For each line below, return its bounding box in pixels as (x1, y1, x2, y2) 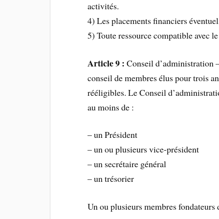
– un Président (88, 129, 138, 141)
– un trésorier (88, 173, 134, 185)
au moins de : (88, 101, 134, 113)
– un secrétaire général (88, 158, 167, 170)
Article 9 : (88, 56, 125, 69)
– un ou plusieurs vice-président (88, 143, 199, 155)
